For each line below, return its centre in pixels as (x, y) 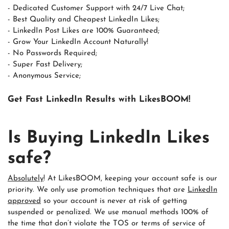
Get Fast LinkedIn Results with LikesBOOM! (99, 100)
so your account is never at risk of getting (114, 201)
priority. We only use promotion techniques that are (98, 190)
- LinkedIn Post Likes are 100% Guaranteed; (84, 31)
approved (24, 201)
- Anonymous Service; (44, 76)
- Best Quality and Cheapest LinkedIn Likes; (84, 20)
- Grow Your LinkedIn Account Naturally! (78, 42)
